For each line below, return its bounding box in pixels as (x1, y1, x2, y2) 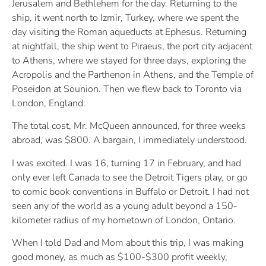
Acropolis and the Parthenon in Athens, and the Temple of (12, 68, 254, 82)
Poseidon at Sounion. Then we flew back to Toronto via (12, 83, 242, 96)
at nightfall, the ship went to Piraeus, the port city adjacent (12, 40, 252, 53)
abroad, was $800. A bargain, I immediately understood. (12, 134, 247, 147)
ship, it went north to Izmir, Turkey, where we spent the (12, 11, 239, 25)
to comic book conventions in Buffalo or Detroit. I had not (12, 185, 249, 198)
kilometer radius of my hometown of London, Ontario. (12, 213, 236, 227)
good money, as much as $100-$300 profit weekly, (12, 251, 227, 264)
